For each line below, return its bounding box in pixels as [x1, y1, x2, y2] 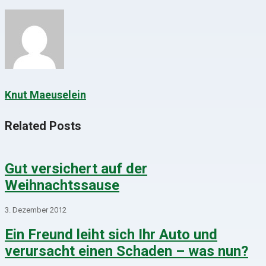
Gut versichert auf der [5, 160, 147, 178]
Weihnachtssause [5, 177, 119, 194]
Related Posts [5, 118, 81, 133]
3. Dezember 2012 [5, 205, 66, 215]
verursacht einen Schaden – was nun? [5, 243, 248, 260]
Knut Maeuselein [5, 88, 86, 101]
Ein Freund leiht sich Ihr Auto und [5, 226, 217, 243]
